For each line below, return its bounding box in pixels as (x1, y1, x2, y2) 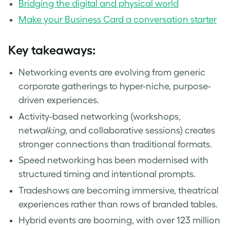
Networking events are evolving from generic (18, 67, 205, 78)
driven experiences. (18, 95, 99, 106)
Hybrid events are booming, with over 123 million (18, 215, 220, 226)
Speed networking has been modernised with (18, 155, 208, 166)
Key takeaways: (8, 43, 95, 57)
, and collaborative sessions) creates (65, 125, 215, 136)
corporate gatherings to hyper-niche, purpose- (18, 81, 211, 92)
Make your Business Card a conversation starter (18, 14, 217, 25)
